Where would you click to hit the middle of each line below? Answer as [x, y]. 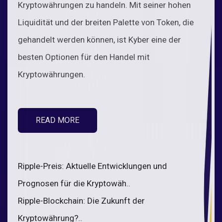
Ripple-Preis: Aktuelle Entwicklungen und [92, 166]
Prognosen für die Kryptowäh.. [74, 183]
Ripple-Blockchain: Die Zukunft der [81, 200]
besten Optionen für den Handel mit [84, 57]
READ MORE [57, 120]
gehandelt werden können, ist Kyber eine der [99, 39]
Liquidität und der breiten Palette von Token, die [106, 22]
